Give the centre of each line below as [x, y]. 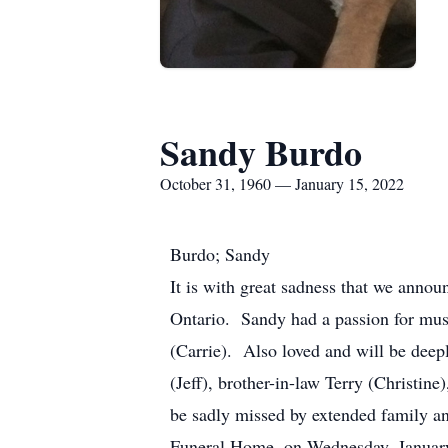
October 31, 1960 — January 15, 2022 [282, 183]
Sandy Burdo [261, 152]
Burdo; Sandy [220, 254]
